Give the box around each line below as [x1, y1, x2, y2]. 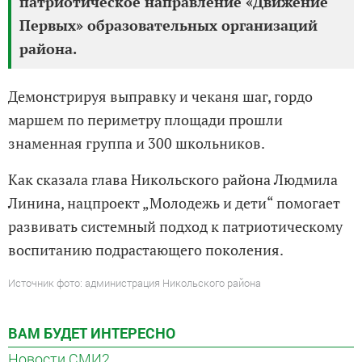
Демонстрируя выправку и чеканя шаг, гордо [8, 86, 313, 106]
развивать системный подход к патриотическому [8, 216, 343, 236]
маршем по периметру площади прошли [8, 109, 283, 129]
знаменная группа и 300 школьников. [8, 133, 265, 153]
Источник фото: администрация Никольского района [8, 275, 261, 290]
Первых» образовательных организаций [19, 15, 318, 35]
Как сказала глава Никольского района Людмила [8, 169, 338, 189]
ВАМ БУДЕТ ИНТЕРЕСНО [8, 322, 175, 343]
